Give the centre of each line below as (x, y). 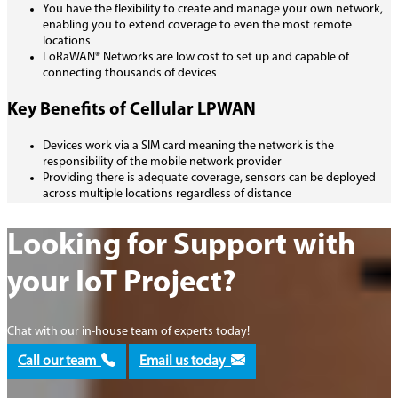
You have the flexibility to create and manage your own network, (213, 9)
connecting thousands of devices (130, 73)
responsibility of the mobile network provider (162, 162)
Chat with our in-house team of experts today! (128, 331)
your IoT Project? (122, 283)
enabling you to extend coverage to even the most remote (197, 25)
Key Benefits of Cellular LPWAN (131, 110)
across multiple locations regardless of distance (167, 194)
